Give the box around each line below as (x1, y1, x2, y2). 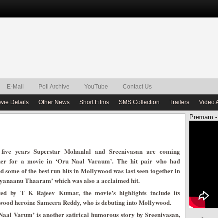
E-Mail (7, 83, 24, 90)
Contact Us (123, 83, 152, 90)
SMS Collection (119, 99, 160, 106)
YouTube (84, 83, 108, 90)
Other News (38, 99, 70, 106)
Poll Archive (38, 83, 70, 90)
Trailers (169, 99, 189, 106)
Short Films (79, 99, 109, 106)
